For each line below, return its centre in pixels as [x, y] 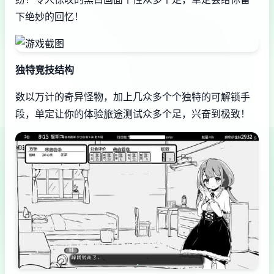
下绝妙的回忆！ [50, 17]
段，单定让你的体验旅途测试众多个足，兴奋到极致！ [133, 114]
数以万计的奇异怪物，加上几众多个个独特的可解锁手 [133, 97]
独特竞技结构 [45, 70]
